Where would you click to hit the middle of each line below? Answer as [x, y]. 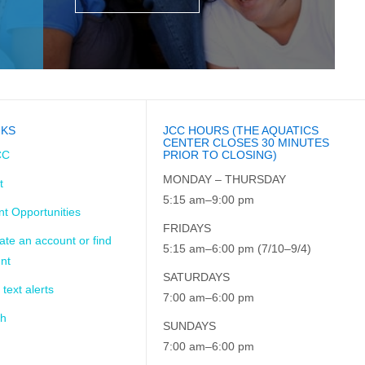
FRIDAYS [187, 228]
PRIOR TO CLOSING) [220, 155]
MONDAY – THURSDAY [225, 179]
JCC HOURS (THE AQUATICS [241, 130]
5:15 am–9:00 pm [209, 200]
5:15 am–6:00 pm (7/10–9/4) [237, 248]
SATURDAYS [197, 277]
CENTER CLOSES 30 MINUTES [246, 143]
